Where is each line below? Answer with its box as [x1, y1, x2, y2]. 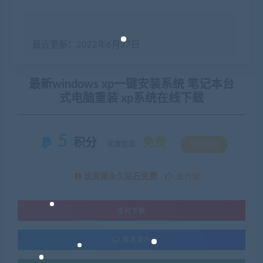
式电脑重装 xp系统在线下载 [59, 93, 204, 104]
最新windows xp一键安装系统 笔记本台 [29, 79, 234, 90]
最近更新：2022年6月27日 [32, 41, 140, 49]
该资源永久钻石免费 [82, 173, 159, 181]
